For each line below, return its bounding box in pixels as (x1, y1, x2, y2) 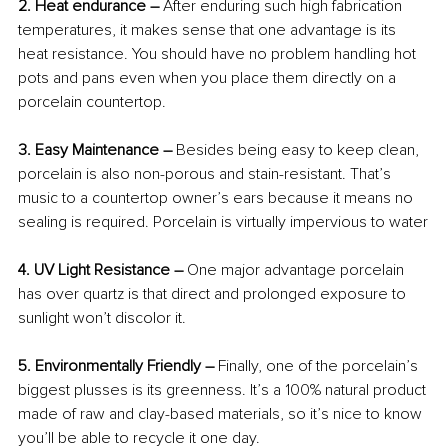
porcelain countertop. (18, 92, 166, 113)
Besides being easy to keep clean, (176, 140, 423, 161)
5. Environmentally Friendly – (18, 356, 214, 377)
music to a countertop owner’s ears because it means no (18, 188, 417, 209)
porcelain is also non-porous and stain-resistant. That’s (18, 164, 395, 185)
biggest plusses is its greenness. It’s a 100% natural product (18, 380, 430, 401)
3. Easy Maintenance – (18, 140, 176, 161)
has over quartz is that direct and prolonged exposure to (18, 284, 410, 305)
